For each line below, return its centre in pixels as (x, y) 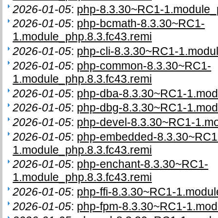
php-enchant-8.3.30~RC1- (143, 164)
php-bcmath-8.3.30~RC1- (141, 24)
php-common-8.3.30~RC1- (144, 65)
